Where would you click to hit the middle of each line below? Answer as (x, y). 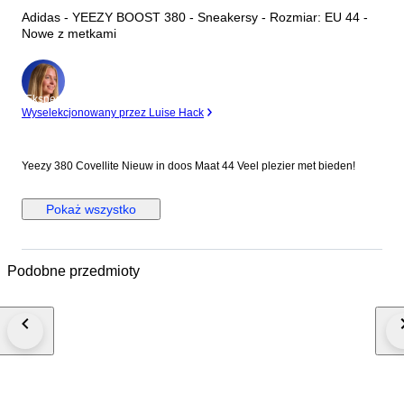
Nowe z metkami (69, 34)
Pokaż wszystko (91, 210)
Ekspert (43, 100)
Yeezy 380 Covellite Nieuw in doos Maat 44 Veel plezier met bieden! (188, 166)
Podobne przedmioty (73, 271)
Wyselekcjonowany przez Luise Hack (113, 113)
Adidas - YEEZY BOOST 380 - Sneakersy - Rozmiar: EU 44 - (195, 18)
